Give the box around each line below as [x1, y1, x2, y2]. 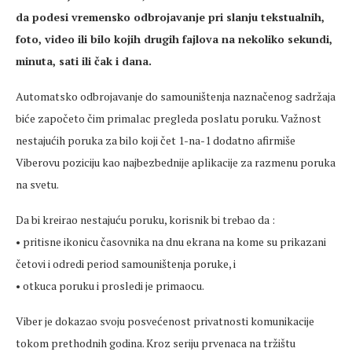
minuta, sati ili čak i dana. [16, 53, 152, 69]
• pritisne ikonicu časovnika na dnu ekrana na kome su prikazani [16, 234, 326, 250]
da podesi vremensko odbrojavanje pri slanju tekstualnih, [16, 9, 324, 25]
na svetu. [16, 177, 59, 192]
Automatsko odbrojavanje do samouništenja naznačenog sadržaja [16, 89, 335, 104]
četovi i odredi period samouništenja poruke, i [16, 256, 236, 272]
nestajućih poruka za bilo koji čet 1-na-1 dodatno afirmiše [16, 133, 295, 148]
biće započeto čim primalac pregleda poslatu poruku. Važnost [16, 111, 321, 126]
